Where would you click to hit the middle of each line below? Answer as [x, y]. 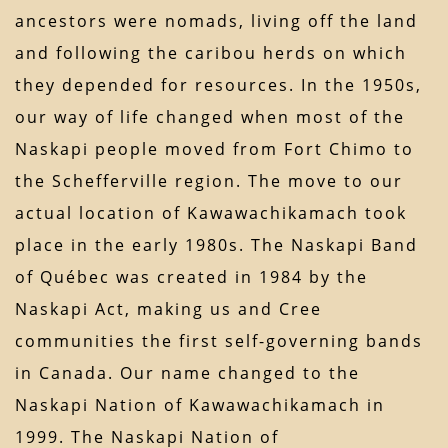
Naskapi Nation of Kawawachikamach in [200, 405]
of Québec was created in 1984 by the [191, 277]
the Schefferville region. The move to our [209, 181]
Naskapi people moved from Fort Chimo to [214, 149]
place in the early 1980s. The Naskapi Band [216, 245]
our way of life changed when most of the [210, 117]
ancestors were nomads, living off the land [216, 21]
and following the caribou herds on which [211, 53]
